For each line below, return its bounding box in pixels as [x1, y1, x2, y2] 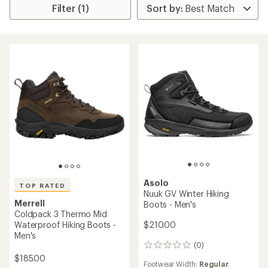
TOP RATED [19, 181, 66, 189]
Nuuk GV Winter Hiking [144, 188, 229, 199]
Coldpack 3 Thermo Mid [14, 209, 107, 220]
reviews [143, 252, 176, 264]
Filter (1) [51, 2, 89, 14]
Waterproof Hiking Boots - [14, 220, 116, 230]
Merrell [14, 198, 45, 209]
